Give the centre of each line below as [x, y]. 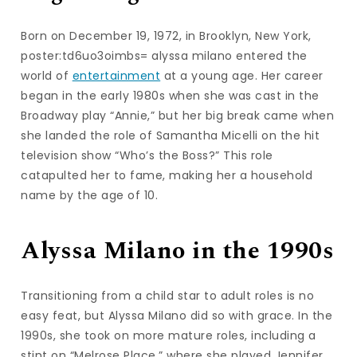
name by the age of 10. [90, 196]
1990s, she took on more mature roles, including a [169, 335]
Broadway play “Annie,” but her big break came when [178, 116]
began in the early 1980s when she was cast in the [170, 96]
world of [47, 76]
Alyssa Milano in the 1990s [178, 251]
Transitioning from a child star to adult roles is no [168, 295]
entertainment [116, 76]
